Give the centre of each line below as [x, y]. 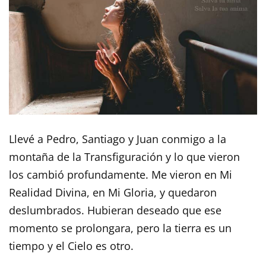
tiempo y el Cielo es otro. [71, 246]
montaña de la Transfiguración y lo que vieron [124, 157]
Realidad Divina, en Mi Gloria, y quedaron [113, 193]
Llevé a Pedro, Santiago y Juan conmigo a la [118, 139]
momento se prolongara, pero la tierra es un [120, 228]
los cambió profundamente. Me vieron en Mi [121, 175]
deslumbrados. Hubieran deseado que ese [115, 210]
